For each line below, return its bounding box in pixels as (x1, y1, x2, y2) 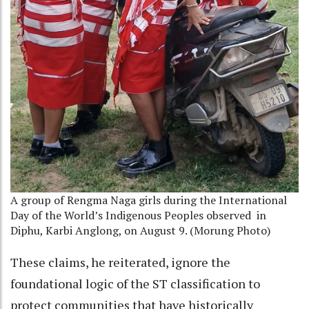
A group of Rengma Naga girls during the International (10, 192, 287, 208)
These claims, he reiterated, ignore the (10, 253, 230, 270)
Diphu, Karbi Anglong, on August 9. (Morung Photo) (10, 222, 270, 238)
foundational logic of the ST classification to (10, 275, 260, 292)
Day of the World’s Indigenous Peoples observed (10, 207, 251, 223)
